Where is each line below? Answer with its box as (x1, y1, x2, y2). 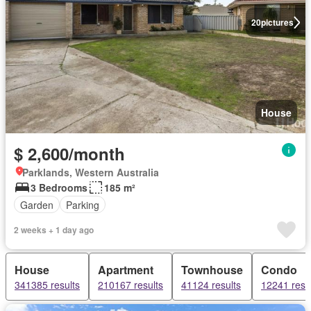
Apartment (98, 262, 153, 278)
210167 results (98, 278, 163, 292)
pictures (260, 16, 294, 28)
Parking (66, 197, 99, 212)
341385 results (15, 278, 80, 292)
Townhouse (181, 262, 243, 278)
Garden (20, 197, 53, 212)
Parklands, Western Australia (22, 165, 159, 179)
